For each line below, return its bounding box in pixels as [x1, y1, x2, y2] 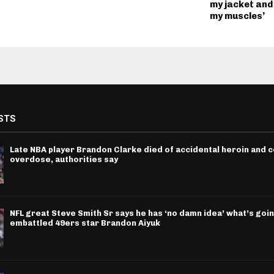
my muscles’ [209, 10, 265, 22]
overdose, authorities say [9, 155, 118, 165]
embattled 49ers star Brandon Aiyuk [9, 218, 160, 228]
